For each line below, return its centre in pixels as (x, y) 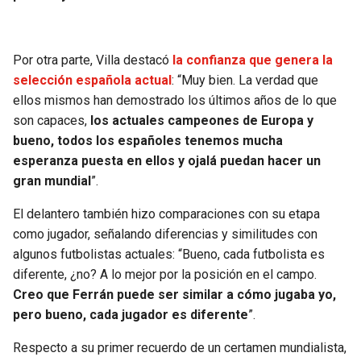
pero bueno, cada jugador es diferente (131, 315)
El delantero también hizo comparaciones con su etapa (166, 214)
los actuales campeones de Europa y (202, 121)
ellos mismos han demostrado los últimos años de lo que (175, 101)
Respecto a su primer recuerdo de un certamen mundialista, (180, 348)
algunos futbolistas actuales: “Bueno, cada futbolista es (169, 255)
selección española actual (92, 81)
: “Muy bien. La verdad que (245, 81)
